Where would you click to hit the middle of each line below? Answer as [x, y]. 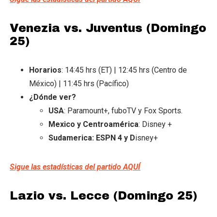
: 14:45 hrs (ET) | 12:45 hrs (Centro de [124, 70]
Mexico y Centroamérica [93, 124]
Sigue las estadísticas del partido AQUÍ [75, 167]
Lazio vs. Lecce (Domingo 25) [103, 195]
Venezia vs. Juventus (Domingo [108, 28]
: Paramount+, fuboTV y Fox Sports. [123, 110]
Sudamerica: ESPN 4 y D [92, 138]
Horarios [45, 70]
